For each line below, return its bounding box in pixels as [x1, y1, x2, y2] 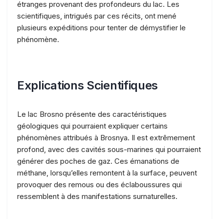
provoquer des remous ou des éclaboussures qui [17, 179, 182, 189]
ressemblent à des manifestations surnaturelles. [17, 191, 177, 201]
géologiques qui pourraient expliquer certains [17, 121, 168, 131]
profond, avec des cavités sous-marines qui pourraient [17, 144, 201, 154]
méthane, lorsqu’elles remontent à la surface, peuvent [17, 168, 197, 177]
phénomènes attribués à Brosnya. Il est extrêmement [17, 132, 195, 142]
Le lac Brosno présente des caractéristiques [17, 109, 167, 119]
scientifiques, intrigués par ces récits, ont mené [17, 11, 176, 21]
